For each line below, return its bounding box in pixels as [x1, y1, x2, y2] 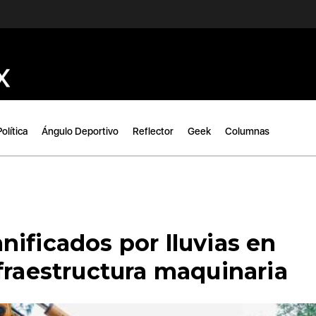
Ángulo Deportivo [42, 125, 119, 137]
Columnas [225, 125, 269, 137]
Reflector [133, 125, 174, 137]
